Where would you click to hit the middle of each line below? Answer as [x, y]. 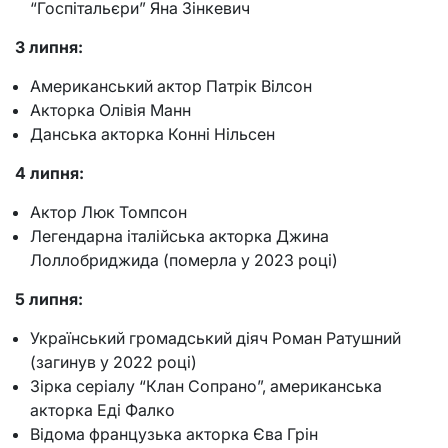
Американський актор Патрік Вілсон [171, 86]
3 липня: [49, 47]
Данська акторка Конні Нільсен [152, 134]
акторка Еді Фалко [102, 410]
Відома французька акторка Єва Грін [174, 434]
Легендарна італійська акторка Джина [179, 236]
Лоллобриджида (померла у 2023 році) [184, 260]
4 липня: [49, 173]
